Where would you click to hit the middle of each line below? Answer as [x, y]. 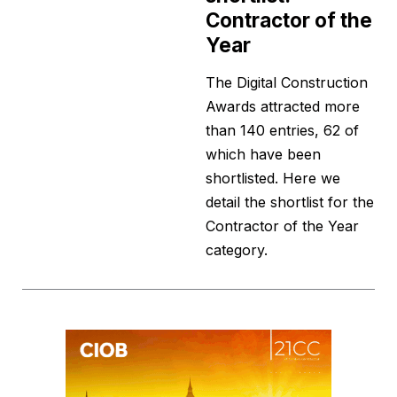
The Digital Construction [287, 83]
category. [237, 250]
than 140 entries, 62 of [282, 131]
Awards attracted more [283, 107]
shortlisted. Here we [273, 179]
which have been [263, 155]
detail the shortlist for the [290, 202]
